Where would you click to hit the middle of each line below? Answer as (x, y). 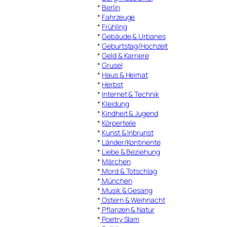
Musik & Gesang (126, 190)
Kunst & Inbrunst (128, 132)
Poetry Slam (120, 219)
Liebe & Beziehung (131, 152)
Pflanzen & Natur (127, 209)
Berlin (111, 7)
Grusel (112, 65)
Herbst (112, 84)
